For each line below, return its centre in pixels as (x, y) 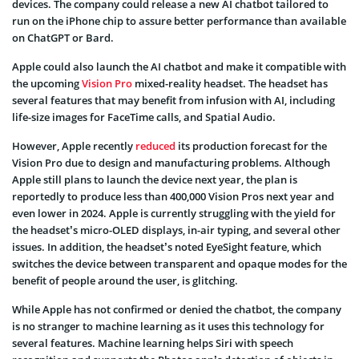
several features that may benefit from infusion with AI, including (173, 100)
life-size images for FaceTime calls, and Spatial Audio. (144, 117)
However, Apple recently (74, 145)
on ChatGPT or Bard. (63, 37)
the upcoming (47, 83)
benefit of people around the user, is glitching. (125, 280)
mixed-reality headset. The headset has (230, 83)
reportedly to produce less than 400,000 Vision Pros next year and (173, 196)
